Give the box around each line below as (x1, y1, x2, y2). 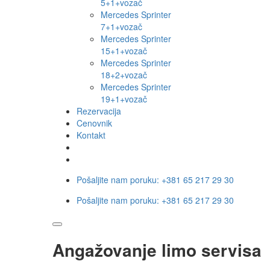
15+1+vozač (101, 45, 147, 57)
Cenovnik (77, 117, 112, 130)
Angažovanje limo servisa (52, 237, 262, 263)
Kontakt (77, 129, 105, 142)
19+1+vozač (101, 93, 147, 105)
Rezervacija (77, 105, 121, 118)
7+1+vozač (101, 20, 142, 33)
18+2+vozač (101, 69, 147, 81)
